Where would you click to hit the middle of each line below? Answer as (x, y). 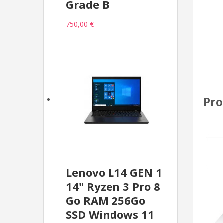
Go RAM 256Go (106, 200)
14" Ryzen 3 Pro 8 (113, 186)
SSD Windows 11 (110, 214)
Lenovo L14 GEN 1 (114, 172)
